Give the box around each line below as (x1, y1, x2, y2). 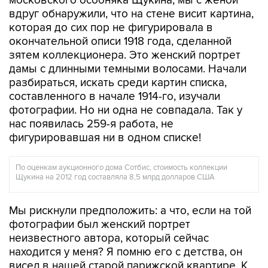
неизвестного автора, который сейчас (9, 232, 209, 245)
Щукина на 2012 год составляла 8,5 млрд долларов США (16, 172, 215, 182)
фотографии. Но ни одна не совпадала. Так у (9, 103, 242, 117)
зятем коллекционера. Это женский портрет (9, 48, 240, 62)
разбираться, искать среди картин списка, (9, 76, 227, 90)
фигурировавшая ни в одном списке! (9, 131, 201, 145)
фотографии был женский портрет (9, 218, 190, 232)
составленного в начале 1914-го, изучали (9, 90, 220, 103)
